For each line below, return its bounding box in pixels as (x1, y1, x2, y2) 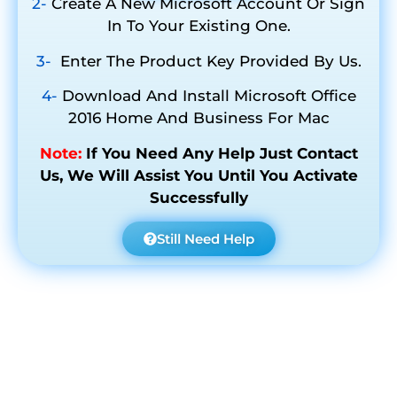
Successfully (149, 188, 248, 206)
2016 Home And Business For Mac (67, 109, 330, 128)
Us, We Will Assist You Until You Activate (39, 166, 358, 184)
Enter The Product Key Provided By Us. (55, 51, 362, 70)
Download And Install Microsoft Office (61, 87, 356, 105)
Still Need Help (156, 230, 254, 247)
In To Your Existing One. (106, 17, 291, 35)
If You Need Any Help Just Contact (85, 144, 358, 162)
